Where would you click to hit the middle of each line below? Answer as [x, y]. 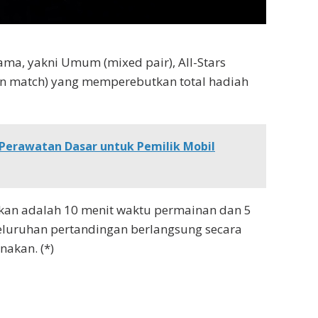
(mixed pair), [138, 62]
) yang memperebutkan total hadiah [147, 81]
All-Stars [201, 62]
